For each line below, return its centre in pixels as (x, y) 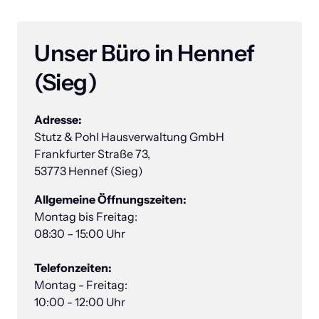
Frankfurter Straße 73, (93, 153)
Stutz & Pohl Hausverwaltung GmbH (129, 136)
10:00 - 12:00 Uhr (81, 302)
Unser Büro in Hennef (145, 53)
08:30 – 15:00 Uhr (80, 233)
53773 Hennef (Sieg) (89, 171)
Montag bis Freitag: (86, 216)
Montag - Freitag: (81, 284)
